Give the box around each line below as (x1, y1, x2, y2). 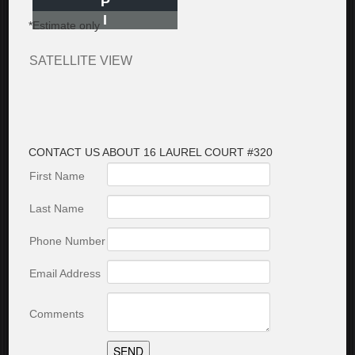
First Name (29, 170, 86, 182)
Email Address (29, 267, 101, 280)
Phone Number (29, 235, 106, 247)
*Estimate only (29, 19, 101, 32)
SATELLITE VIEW (29, 54, 133, 67)
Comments (29, 307, 85, 320)
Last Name (29, 202, 85, 215)
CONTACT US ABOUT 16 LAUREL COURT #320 (29, 146, 273, 158)
